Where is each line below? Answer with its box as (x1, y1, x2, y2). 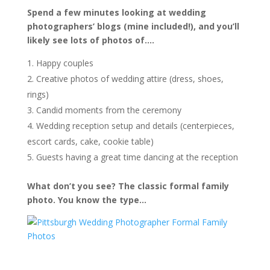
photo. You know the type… (27, 194, 146, 206)
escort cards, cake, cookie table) (27, 136, 154, 147)
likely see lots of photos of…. (27, 34, 154, 46)
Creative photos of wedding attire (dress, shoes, (36, 73, 224, 84)
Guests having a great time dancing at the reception (36, 151, 238, 163)
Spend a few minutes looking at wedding (27, 7, 206, 18)
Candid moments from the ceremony (36, 104, 181, 116)
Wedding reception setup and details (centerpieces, (36, 120, 234, 131)
